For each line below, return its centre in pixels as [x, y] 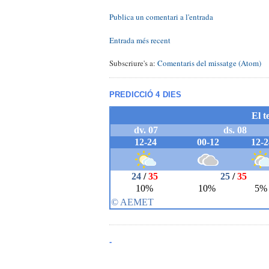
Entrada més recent [140, 40]
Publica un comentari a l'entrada [161, 17]
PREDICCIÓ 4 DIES [146, 95]
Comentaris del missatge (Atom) [209, 63]
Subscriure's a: [133, 63]
